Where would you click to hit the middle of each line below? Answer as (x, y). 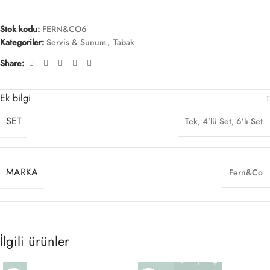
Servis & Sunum (76, 42)
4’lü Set (217, 121)
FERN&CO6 (64, 29)
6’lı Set (250, 121)
